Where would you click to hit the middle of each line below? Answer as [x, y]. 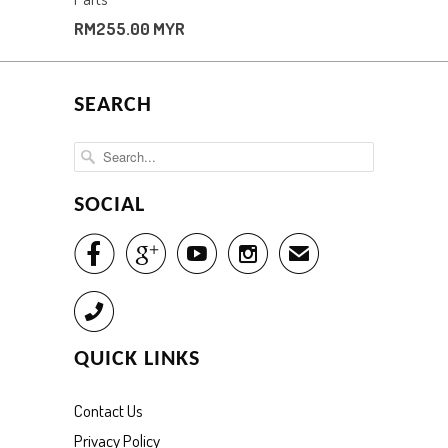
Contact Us [108, 410]
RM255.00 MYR [129, 28]
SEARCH [113, 105]
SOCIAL [109, 205]
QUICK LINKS [137, 359]
